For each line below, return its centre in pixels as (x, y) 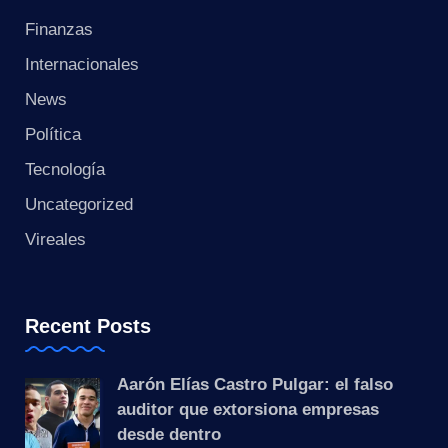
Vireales (55, 240)
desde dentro (168, 435)
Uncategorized (78, 205)
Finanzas (58, 30)
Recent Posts (87, 326)
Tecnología (64, 170)
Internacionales (81, 65)
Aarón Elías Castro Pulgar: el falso (254, 385)
